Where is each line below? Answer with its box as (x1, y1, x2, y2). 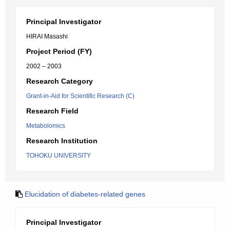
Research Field (26, 107, 79, 115)
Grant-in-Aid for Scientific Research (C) (26, 92, 135, 100)
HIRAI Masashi (26, 33, 68, 40)
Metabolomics (26, 122, 65, 129)
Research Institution (26, 137, 98, 145)
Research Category (26, 77, 93, 85)
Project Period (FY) (26, 47, 92, 55)
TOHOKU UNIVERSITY (26, 152, 91, 159)
